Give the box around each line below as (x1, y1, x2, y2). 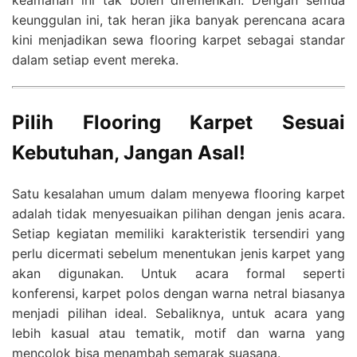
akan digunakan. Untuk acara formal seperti (12, 265, 345, 282)
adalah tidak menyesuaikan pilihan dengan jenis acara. (12, 206, 345, 222)
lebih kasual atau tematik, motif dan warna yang (12, 325, 345, 342)
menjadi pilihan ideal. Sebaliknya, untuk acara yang (12, 305, 345, 322)
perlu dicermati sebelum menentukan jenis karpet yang (12, 245, 345, 262)
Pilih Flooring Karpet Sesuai (12, 111, 345, 135)
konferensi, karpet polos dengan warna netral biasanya (12, 285, 345, 302)
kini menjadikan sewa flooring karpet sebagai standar (12, 32, 345, 49)
